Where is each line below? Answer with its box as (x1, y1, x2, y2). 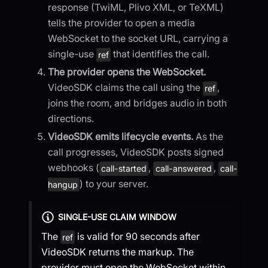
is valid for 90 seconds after (75, 230, 200, 242)
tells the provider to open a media (48, 17, 195, 29)
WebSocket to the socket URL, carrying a (48, 32, 228, 45)
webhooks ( (48, 162, 99, 174)
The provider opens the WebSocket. (48, 66, 206, 78)
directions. (48, 112, 94, 125)
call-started (101, 163, 147, 174)
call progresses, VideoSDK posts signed (48, 146, 224, 159)
